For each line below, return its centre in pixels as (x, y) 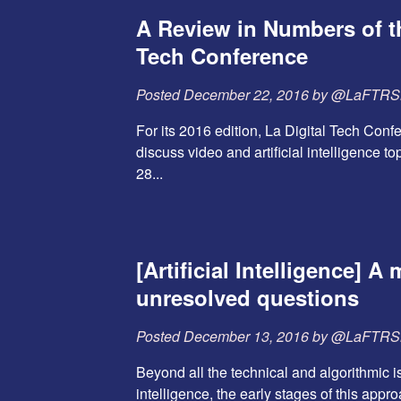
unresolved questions (247, 298)
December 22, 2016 (246, 95)
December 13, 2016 (246, 337)
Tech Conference (222, 56)
